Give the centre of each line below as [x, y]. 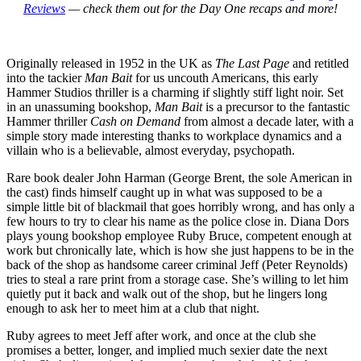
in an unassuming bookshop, [81, 107]
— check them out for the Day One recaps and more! [201, 9]
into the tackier [46, 78]
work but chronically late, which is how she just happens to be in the [180, 251]
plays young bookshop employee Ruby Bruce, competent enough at [179, 236]
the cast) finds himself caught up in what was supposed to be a [164, 193]
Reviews [44, 9]
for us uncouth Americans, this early [225, 78]
